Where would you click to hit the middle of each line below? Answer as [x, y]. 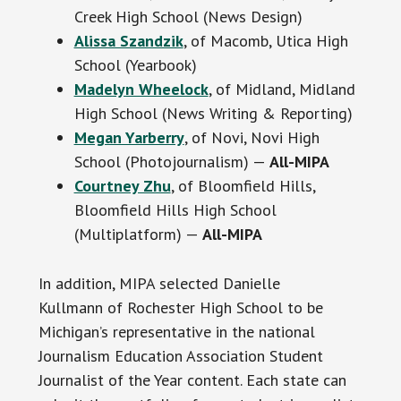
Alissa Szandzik [128, 41]
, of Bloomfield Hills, [243, 186]
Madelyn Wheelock [141, 90]
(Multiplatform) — [138, 235]
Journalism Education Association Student [180, 356]
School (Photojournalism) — [171, 162]
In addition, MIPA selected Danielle [159, 284]
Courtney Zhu [122, 186]
